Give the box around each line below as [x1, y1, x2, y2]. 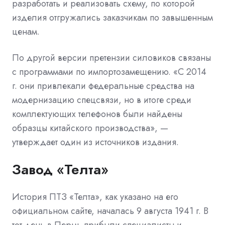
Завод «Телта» [12, 159, 108, 180]
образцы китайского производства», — [12, 121, 168, 135]
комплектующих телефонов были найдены [12, 107, 182, 121]
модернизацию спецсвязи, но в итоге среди [12, 93, 191, 106]
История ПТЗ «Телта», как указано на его [12, 190, 178, 203]
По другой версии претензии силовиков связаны [12, 51, 211, 64]
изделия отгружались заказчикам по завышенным [12, 11, 213, 24]
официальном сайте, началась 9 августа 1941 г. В [12, 204, 208, 217]
